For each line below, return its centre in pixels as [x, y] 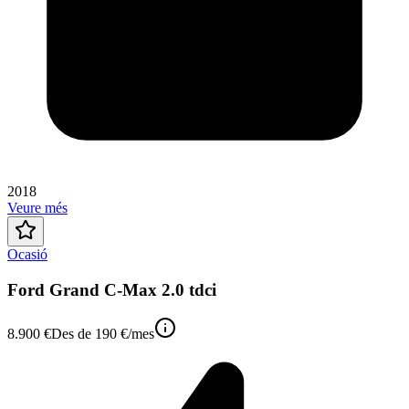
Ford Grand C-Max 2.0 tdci [112, 289]
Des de [73, 334]
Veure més [37, 207]
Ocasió [27, 254]
